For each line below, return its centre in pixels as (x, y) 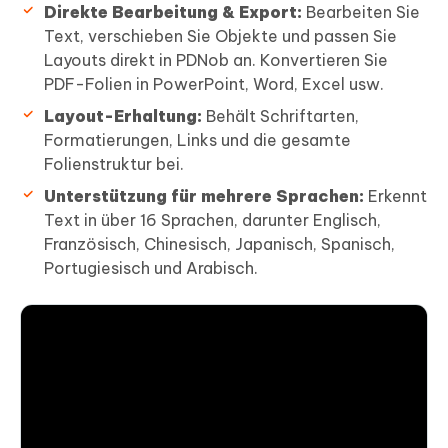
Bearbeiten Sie (361, 12)
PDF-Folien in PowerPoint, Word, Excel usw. (214, 84)
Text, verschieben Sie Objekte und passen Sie (220, 36)
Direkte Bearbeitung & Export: (173, 12)
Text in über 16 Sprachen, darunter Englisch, (212, 220)
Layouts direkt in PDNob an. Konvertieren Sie (216, 60)
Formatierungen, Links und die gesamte (197, 140)
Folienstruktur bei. (114, 164)
